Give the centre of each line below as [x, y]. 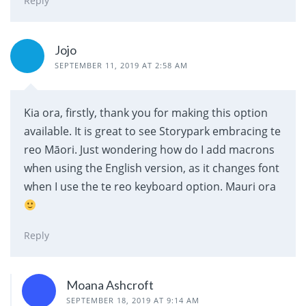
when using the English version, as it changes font [152, 168]
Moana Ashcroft [110, 285]
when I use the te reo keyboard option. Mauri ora [150, 187]
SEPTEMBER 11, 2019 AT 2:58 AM [121, 66]
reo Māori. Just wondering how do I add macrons [149, 150]
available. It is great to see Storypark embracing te [152, 131]
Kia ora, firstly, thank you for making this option [146, 113]
